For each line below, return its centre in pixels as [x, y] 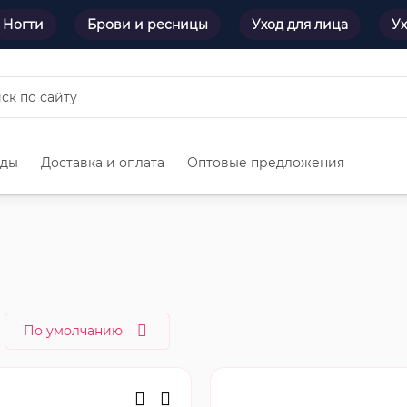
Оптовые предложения [266, 163]
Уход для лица [300, 25]
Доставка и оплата [103, 163]
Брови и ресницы [148, 25]
